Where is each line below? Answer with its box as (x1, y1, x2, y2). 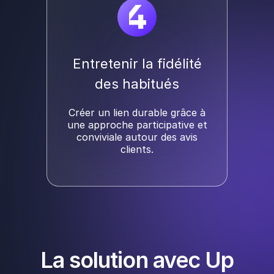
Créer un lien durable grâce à (68, 106, 206, 119)
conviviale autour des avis (76, 131, 198, 144)
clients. (120, 143, 154, 156)
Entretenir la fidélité (72, 56, 202, 72)
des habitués (95, 76, 179, 92)
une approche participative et (67, 119, 207, 131)
